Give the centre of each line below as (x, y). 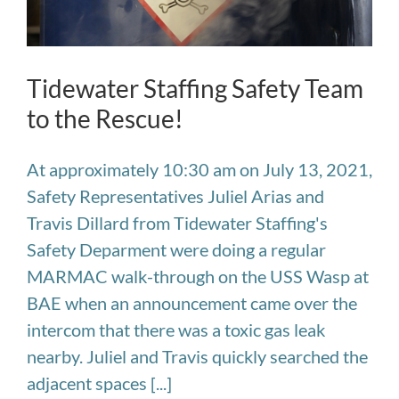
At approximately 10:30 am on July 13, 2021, (199, 169)
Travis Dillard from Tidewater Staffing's (177, 222)
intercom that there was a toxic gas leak (176, 329)
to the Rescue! (105, 118)
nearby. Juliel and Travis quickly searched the (197, 356)
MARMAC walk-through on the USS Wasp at (198, 276)
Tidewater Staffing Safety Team (195, 88)
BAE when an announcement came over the (192, 302)
